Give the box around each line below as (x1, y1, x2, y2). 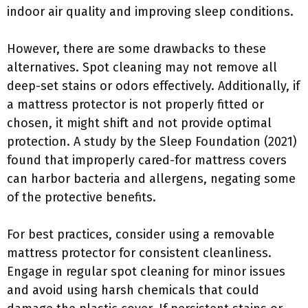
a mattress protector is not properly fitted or (7, 97, 264, 112)
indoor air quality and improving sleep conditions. (7, 4, 294, 19)
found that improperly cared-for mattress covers (7, 153, 287, 168)
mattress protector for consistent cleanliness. (7, 245, 272, 261)
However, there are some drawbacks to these (7, 41, 266, 56)
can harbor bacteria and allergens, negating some (7, 171, 296, 186)
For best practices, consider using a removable (7, 227, 274, 242)
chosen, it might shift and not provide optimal (7, 115, 272, 131)
